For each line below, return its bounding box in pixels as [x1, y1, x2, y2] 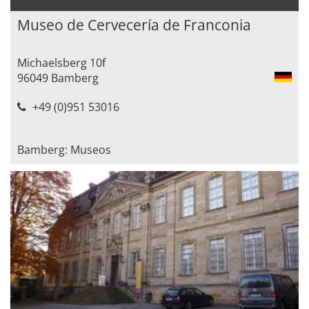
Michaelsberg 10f [17, 54, 106, 70]
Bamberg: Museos [17, 141, 111, 157]
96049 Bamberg [17, 70, 99, 86]
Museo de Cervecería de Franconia [17, 14, 251, 34]
